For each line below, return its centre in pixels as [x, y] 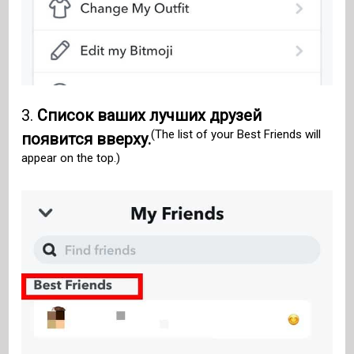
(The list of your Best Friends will [236, 135]
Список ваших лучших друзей [150, 115]
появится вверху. [87, 139]
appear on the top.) [71, 158]
